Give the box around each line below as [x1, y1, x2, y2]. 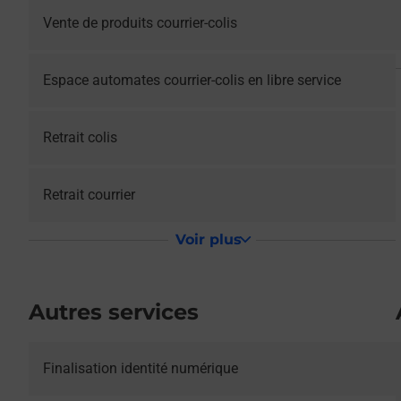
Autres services [29, 299, 199, 325]
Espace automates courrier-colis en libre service [43, 72, 341, 89]
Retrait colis [43, 129, 117, 146]
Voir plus [175, 231, 242, 248]
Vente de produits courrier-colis [43, 14, 237, 31]
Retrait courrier [43, 186, 135, 203]
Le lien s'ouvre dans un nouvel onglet [28, 343, 264, 360]
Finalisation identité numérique [43, 360, 238, 377]
